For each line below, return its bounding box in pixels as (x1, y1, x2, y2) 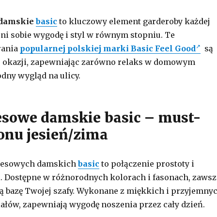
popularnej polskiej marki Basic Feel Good (19, 44, 196, 54)
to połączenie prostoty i (99, 159, 194, 169)
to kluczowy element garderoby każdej (57, 16, 210, 27)
